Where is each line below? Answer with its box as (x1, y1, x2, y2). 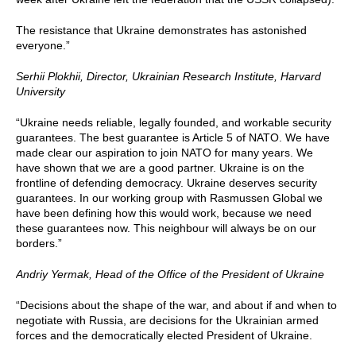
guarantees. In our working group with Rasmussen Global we (16, 192, 323, 204)
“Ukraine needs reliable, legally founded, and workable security (16, 116, 331, 129)
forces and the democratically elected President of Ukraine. (16, 329, 312, 342)
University (16, 85, 68, 98)
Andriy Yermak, (16, 268, 95, 281)
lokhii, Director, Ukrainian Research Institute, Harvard (55, 70, 321, 83)
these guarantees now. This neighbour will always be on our (16, 222, 316, 234)
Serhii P (16, 70, 55, 83)
